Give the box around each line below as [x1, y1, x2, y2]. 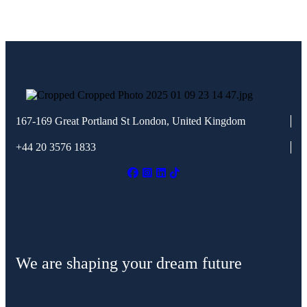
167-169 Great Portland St [16, 114, 130, 127]
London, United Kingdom [132, 114, 245, 127]
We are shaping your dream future [16, 254, 242, 273]
